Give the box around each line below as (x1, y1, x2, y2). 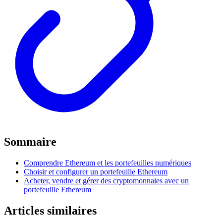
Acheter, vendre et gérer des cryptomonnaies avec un (24, 176, 189, 185)
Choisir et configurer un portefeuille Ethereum (24, 167, 167, 176)
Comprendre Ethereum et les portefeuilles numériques (24, 159, 191, 167)
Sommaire (4, 135, 56, 149)
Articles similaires (4, 204, 97, 217)
